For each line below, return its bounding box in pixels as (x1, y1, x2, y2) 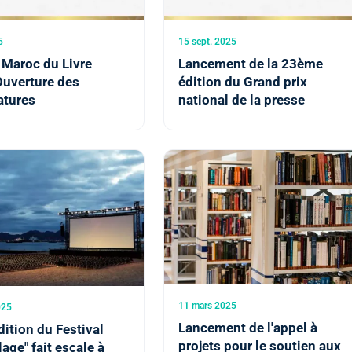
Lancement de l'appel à (178, 319, 318, 335)
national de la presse (178, 92, 306, 108)
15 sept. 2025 (178, 36, 237, 48)
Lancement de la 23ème (178, 56, 324, 72)
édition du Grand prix (178, 74, 308, 90)
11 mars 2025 (178, 299, 237, 311)
